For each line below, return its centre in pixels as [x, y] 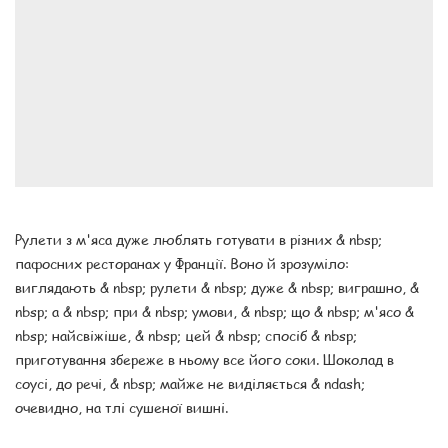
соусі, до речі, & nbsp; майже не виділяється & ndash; [190, 383]
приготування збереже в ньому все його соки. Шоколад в [204, 359]
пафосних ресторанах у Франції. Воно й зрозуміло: [182, 263]
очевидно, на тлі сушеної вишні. [121, 407]
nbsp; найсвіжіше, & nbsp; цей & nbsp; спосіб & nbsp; [186, 335]
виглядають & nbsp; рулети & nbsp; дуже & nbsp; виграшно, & [217, 287]
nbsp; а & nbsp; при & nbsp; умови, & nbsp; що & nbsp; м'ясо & [214, 311]
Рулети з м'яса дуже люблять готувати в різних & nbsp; [198, 239]
